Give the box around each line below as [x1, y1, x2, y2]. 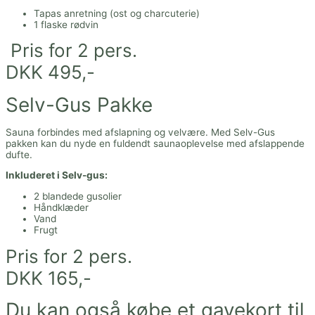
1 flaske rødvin [34, 18, 98, 30]
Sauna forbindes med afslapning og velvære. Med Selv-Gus [6, 126, 275, 138]
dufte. [6, 148, 32, 160]
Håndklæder [34, 201, 89, 213]
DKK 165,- [6, 266, 91, 289]
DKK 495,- [6, 61, 95, 84]
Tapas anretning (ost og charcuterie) [34, 7, 200, 19]
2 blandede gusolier [34, 190, 122, 202]
